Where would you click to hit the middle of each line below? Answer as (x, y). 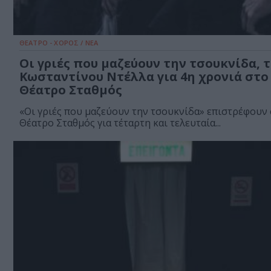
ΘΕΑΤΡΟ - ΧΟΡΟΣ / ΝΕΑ (59, 43)
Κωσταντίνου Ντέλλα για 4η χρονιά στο (144, 77)
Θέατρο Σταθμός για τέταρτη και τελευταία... (120, 123)
